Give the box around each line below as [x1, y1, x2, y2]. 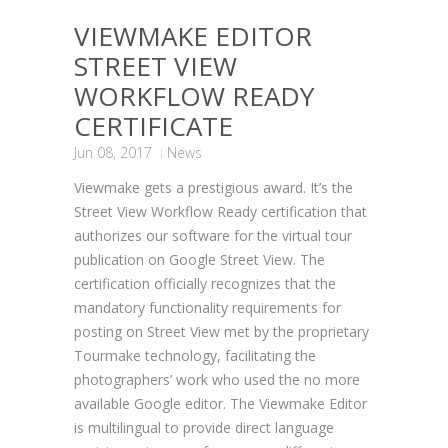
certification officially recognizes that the [74, 273, 336, 293]
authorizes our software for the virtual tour [74, 225, 352, 245]
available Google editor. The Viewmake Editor [74, 393, 367, 413]
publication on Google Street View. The [74, 249, 325, 269]
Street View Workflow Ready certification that [74, 201, 367, 221]
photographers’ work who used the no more [74, 369, 360, 389]
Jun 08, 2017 [74, 142, 152, 162]
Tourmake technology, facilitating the [74, 345, 316, 365]
